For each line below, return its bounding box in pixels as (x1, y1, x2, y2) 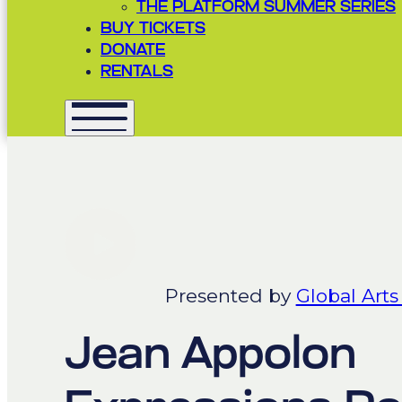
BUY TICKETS (100, 21, 205, 39)
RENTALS (100, 64, 173, 82)
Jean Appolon (65, 334, 356, 380)
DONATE (100, 42, 165, 60)
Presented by (164, 284, 296, 308)
